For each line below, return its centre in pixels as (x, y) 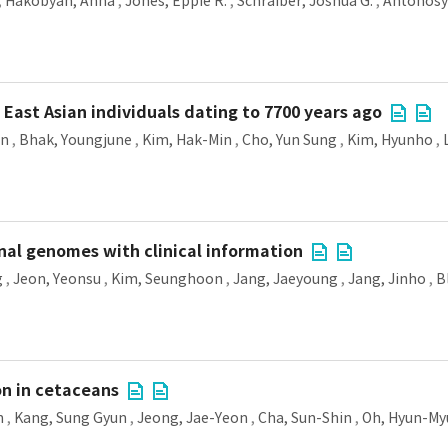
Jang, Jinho (387, 279)
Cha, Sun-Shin (305, 418)
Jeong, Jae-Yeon (192, 418)
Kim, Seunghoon (167, 279)
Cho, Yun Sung (289, 140)
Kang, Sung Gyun (70, 418)
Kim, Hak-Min (187, 140)
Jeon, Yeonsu (57, 279)
